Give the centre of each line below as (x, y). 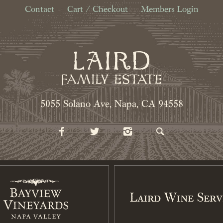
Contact (39, 10)
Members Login (169, 10)
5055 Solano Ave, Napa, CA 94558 (111, 104)
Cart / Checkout (97, 10)
